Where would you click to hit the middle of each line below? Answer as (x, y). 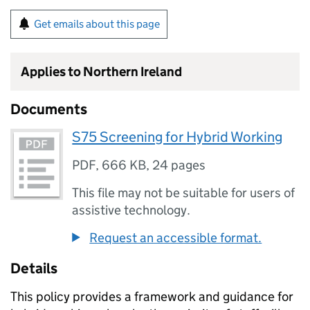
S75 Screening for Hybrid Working (177, 137)
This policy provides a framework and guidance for (152, 297)
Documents (49, 109)
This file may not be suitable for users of (184, 193)
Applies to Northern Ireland (101, 72)
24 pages (179, 165)
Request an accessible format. (176, 238)
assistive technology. (131, 210)
